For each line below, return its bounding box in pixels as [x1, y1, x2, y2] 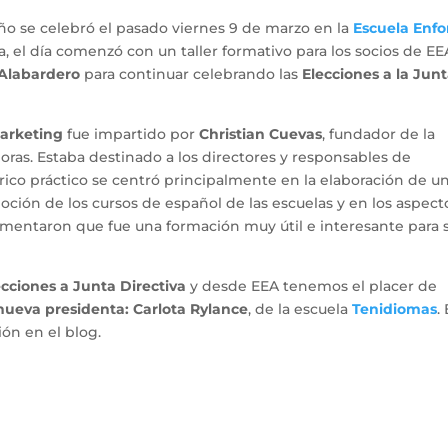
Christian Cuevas [199, 124, 323, 143]
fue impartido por [63, 124, 200, 143]
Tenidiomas [352, 299, 438, 318]
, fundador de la [322, 124, 436, 143]
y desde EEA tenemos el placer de [186, 276, 438, 295]
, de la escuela [248, 299, 353, 318]
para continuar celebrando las [80, 64, 303, 83]
